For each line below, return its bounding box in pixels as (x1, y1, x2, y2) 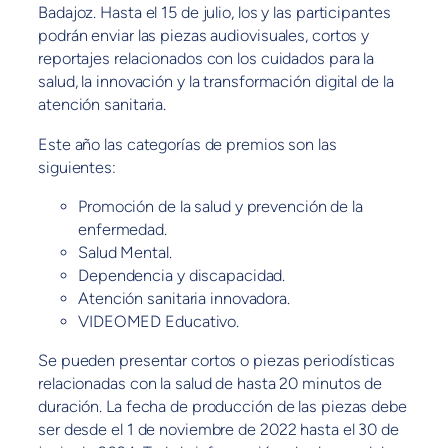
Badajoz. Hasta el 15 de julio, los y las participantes (38, 3, 391, 23)
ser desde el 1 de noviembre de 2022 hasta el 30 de (38, 420, 399, 440)
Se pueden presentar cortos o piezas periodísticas (38, 351, 396, 371)
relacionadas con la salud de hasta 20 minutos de (38, 374, 383, 394)
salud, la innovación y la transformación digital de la (38, 72, 394, 92)
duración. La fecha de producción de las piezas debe (38, 397, 407, 417)
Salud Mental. (78, 242, 172, 262)
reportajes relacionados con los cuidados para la (38, 49, 375, 69)
